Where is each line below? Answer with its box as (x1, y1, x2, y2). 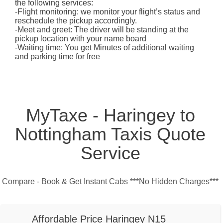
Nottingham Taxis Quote (15, 124, 206, 145)
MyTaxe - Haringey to (25, 105, 195, 126)
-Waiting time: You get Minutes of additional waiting (15, 43, 194, 52)
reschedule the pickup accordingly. (15, 16, 137, 25)
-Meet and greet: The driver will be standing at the (15, 25, 189, 34)
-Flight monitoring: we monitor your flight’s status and (15, 7, 200, 16)
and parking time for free (15, 52, 100, 61)
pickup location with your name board (15, 34, 146, 43)
